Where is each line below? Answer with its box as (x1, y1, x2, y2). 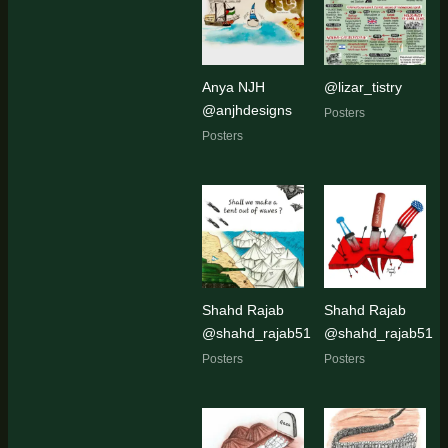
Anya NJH (201, 79, 265, 96)
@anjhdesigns (201, 102, 292, 119)
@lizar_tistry (324, 79, 402, 96)
